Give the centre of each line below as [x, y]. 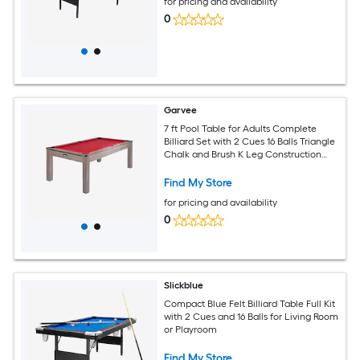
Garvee [181, 110]
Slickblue [184, 285]
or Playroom [191, 329]
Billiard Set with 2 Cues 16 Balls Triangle [250, 141]
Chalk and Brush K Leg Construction [243, 154]
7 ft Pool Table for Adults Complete [241, 128]
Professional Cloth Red [213, 167]
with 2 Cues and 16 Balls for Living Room [252, 316]
